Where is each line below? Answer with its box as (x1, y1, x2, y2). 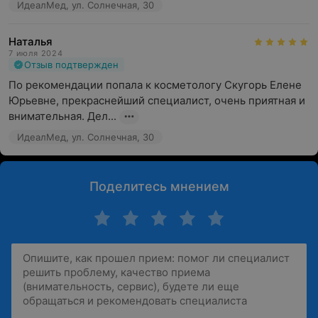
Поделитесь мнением (89, 179, 229, 194)
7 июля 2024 (9, 48, 63, 58)
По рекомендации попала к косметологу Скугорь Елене (9, 78, 302, 92)
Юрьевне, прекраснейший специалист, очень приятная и (9, 94, 305, 107)
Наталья (9, 35, 53, 48)
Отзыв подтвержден (24, 59, 119, 70)
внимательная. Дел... (9, 109, 116, 123)
